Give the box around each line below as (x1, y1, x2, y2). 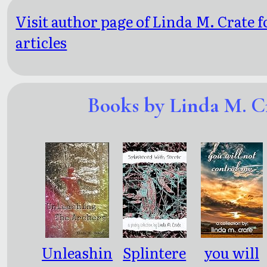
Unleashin (42, 242, 113, 263)
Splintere (123, 242, 187, 263)
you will (204, 242, 260, 263)
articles (15, 32, 67, 53)
